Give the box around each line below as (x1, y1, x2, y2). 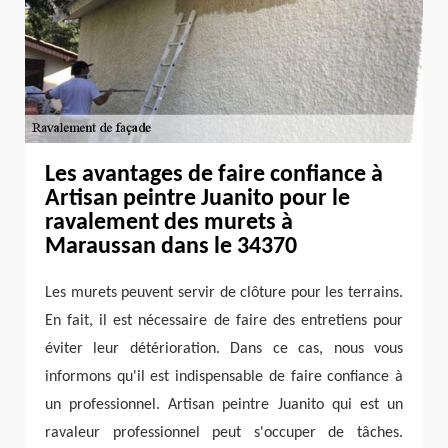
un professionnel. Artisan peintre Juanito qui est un (45, 397, 403, 414)
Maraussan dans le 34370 (45, 235, 297, 260)
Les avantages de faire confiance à (45, 163, 383, 188)
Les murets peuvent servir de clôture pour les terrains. (45, 285, 403, 302)
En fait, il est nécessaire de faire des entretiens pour (45, 313, 403, 330)
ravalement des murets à (45, 211, 293, 236)
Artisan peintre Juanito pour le (45, 187, 350, 212)
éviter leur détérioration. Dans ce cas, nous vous (45, 341, 403, 358)
